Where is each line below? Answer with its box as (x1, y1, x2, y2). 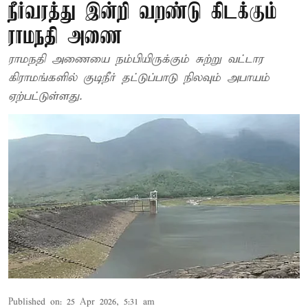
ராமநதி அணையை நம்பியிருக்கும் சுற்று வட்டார (8, 52, 263, 67)
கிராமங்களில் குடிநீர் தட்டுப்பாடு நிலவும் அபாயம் (8, 71, 269, 85)
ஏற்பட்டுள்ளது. (8, 89, 82, 104)
